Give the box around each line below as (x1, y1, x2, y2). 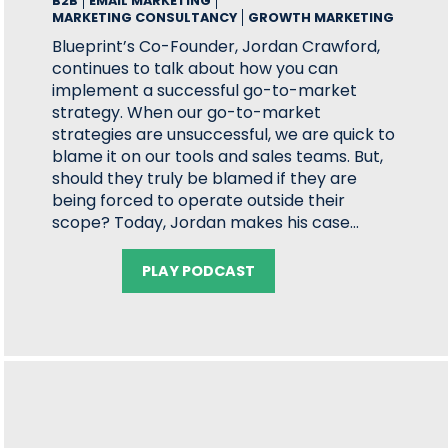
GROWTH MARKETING (248, 9, 395, 26)
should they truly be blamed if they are (52, 167, 358, 190)
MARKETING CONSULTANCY (52, 9, 238, 26)
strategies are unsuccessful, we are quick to (52, 123, 396, 146)
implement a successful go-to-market (52, 79, 358, 102)
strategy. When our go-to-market (52, 101, 322, 124)
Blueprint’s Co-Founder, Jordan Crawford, (52, 35, 381, 58)
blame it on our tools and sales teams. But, (52, 145, 384, 168)
